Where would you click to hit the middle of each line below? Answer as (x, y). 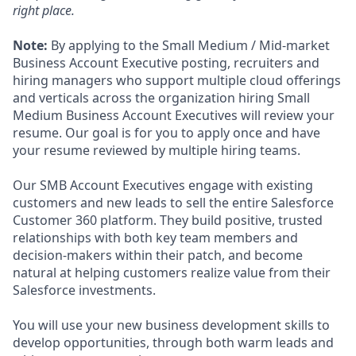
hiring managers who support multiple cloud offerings (177, 80)
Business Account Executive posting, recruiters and (166, 63)
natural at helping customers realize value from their (172, 273)
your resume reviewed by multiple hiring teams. (157, 150)
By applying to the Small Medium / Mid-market (190, 45)
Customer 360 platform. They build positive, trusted (168, 220)
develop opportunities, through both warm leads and (173, 342)
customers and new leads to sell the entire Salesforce (173, 203)
